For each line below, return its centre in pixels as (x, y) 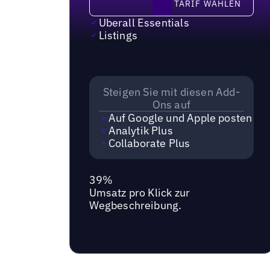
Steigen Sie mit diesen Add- (171, 92)
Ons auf (171, 105)
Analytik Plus (140, 131)
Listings (118, 35)
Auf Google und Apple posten (180, 118)
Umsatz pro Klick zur (140, 192)
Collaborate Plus (149, 143)
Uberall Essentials (144, 22)
